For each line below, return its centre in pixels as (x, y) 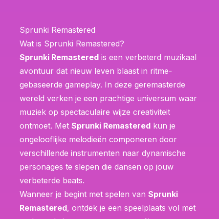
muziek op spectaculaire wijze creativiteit (95, 112)
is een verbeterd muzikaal (148, 57)
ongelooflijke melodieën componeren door (98, 139)
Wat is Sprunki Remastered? (72, 43)
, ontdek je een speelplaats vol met (131, 208)
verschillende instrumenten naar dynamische (103, 153)
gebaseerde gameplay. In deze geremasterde (102, 84)
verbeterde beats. (52, 180)
